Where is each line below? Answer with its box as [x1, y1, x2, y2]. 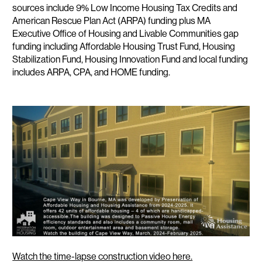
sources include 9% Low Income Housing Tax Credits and [12, 2, 238, 13]
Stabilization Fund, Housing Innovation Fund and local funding [12, 53, 249, 65]
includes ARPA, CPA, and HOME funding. [12, 66, 171, 78]
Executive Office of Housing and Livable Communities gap [12, 27, 239, 39]
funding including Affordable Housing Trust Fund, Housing [12, 40, 236, 52]
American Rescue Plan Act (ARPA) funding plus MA [12, 15, 211, 26]
